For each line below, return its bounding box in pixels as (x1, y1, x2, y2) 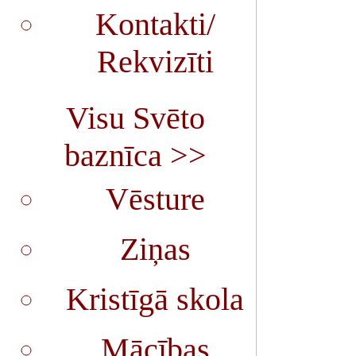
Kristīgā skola (66, 281, 244, 317)
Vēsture (105, 181, 205, 217)
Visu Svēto (65, 100, 205, 136)
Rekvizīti (96, 44, 214, 79)
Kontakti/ (95, 6, 215, 42)
